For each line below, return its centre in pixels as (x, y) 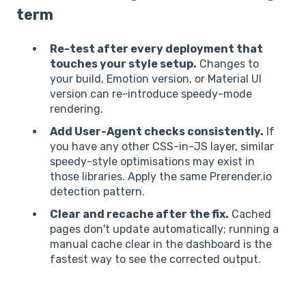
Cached (250, 214)
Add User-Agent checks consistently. (157, 132)
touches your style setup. (123, 64)
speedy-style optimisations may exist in (152, 162)
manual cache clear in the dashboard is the (161, 245)
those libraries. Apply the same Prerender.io (161, 177)
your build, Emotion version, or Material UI (156, 79)
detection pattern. (97, 192)
